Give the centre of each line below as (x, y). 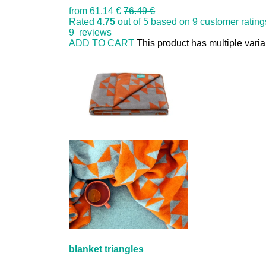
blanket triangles (107, 249)
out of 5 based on (154, 22)
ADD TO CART (102, 43)
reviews (93, 33)
